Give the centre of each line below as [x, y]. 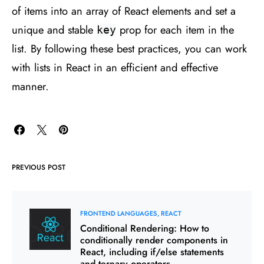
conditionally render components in [154, 240]
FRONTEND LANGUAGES [118, 213]
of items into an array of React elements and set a [124, 11]
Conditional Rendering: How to [145, 228]
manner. [30, 86]
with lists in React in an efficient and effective [115, 67]
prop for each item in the [175, 29]
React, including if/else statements [152, 252]
